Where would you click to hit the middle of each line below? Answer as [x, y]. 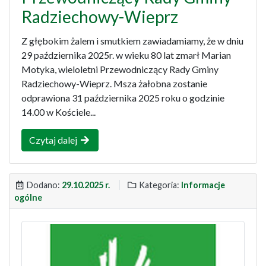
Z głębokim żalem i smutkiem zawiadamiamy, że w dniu [132, 40]
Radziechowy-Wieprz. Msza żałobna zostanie [114, 83]
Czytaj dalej [54, 140]
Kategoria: [159, 185]
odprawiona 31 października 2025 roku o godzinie [123, 97]
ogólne [28, 197]
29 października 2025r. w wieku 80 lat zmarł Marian [126, 55]
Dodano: [43, 185]
